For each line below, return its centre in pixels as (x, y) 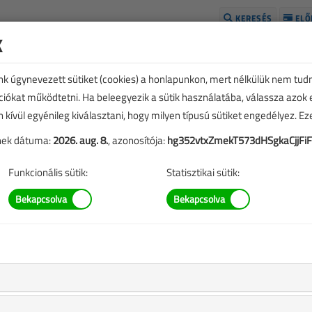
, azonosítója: (138, 140)
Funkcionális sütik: (48, 172)
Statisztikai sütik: (203, 172)
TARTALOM (201, 249)
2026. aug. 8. (80, 140)
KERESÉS (252, 18)
